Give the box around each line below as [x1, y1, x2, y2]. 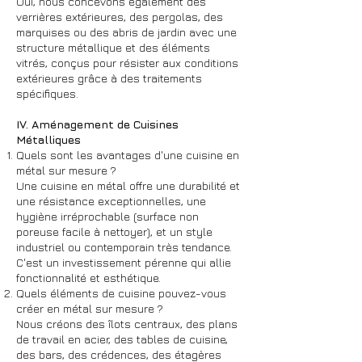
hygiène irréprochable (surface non [16, 209, 199, 223]
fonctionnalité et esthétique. [16, 271, 161, 284]
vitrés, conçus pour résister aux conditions [16, 56, 238, 69]
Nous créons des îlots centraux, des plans [16, 317, 238, 330]
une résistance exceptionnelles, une [16, 194, 206, 208]
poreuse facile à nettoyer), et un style [16, 225, 213, 238]
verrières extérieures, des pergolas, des [16, 10, 223, 23]
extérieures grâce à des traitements [16, 71, 202, 85]
